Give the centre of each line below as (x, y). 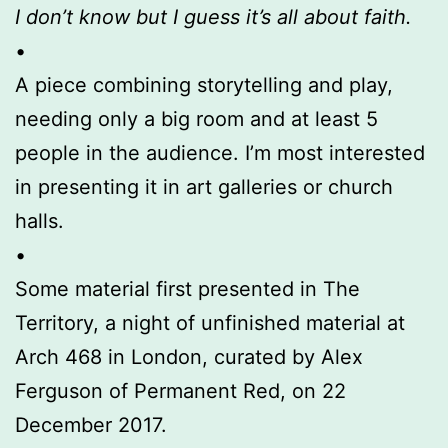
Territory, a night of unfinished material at (210, 323)
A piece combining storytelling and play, (204, 85)
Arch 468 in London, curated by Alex (189, 357)
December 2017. (91, 425)
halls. (39, 221)
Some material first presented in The (187, 289)
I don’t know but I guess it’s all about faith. (213, 17)
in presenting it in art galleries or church (204, 187)
